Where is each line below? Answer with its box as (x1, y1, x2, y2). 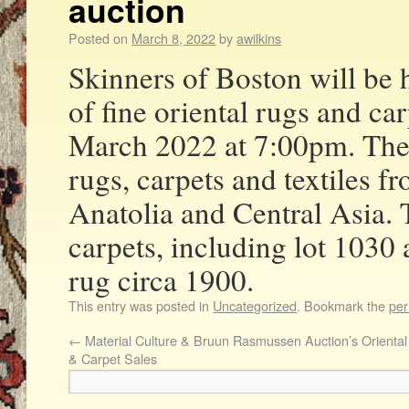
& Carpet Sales (68, 349, 158, 369)
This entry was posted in (68, 296, 214, 316)
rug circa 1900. (68, 259, 255, 300)
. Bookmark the (297, 296, 390, 316)
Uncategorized (213, 296, 298, 316)
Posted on (68, 28, 129, 48)
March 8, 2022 (131, 28, 216, 48)
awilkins (236, 28, 282, 48)
